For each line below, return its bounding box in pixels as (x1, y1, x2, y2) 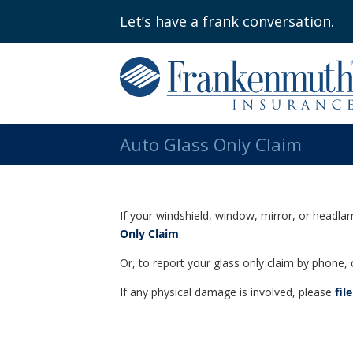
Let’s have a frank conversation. (120, 12, 334, 31)
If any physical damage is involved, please (120, 284, 335, 299)
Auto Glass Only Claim (120, 132, 302, 156)
